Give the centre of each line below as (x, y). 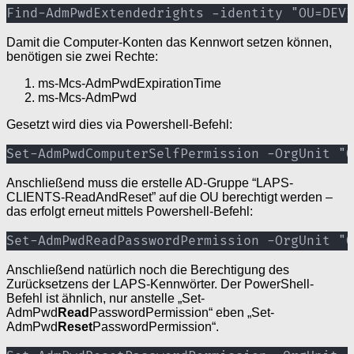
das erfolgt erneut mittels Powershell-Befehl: (130, 212)
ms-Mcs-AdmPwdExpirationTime (130, 84)
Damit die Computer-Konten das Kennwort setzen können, (169, 43)
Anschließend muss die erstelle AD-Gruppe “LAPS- (150, 183)
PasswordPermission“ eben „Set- (182, 313)
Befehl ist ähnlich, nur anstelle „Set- (105, 299)
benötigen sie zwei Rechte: (82, 57)
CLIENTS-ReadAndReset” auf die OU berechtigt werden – (169, 198)
